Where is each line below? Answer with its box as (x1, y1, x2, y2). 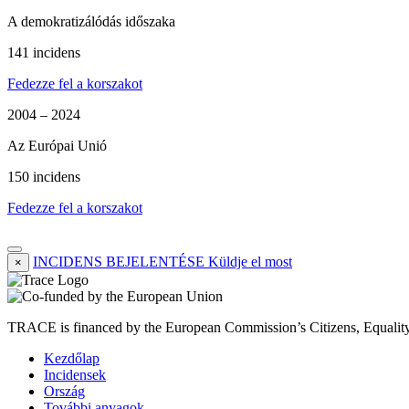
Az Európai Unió (7, 138, 107, 154)
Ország (44, 383, 85, 400)
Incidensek (44, 367, 106, 383)
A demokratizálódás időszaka (7, 14, 175, 30)
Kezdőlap (44, 351, 100, 367)
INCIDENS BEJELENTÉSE (33, 254, 204, 270)
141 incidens (7, 45, 80, 61)
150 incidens (7, 169, 80, 185)
